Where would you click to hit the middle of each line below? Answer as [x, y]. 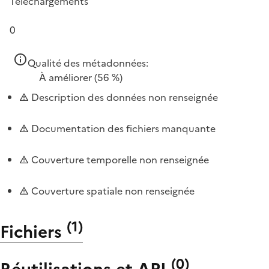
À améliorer [65, 77]
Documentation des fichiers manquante [122, 128]
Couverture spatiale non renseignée [112, 191]
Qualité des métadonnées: [88, 63]
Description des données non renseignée [123, 97]
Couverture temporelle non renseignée [119, 159]
